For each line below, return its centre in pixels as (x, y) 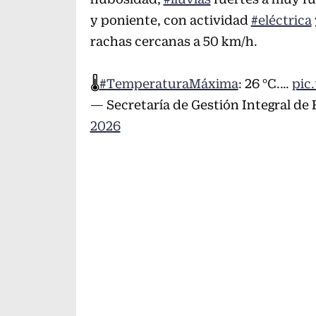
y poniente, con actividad (170, 20)
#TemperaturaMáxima (169, 84)
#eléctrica (281, 20)
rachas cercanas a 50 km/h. (174, 42)
